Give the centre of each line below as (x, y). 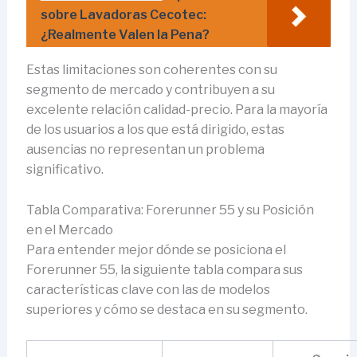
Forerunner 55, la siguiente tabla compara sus (164, 269)
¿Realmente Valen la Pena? (125, 35)
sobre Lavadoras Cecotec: (123, 15)
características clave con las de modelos (148, 289)
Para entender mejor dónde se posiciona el (156, 249)
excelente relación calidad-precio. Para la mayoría (177, 110)
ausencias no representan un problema (145, 150)
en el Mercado (69, 229)
